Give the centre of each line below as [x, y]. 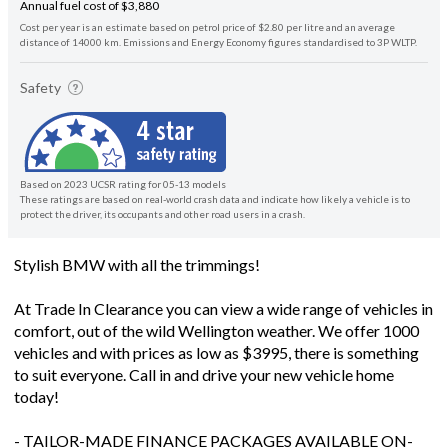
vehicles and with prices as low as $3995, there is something [216, 353]
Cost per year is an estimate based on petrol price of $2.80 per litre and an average [207, 27]
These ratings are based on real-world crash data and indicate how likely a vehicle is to [215, 199]
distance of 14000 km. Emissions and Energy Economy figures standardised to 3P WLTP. [218, 42]
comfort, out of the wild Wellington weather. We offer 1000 [216, 331]
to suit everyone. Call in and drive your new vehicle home [204, 375]
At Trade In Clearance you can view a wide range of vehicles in [223, 309]
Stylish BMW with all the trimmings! [137, 265]
